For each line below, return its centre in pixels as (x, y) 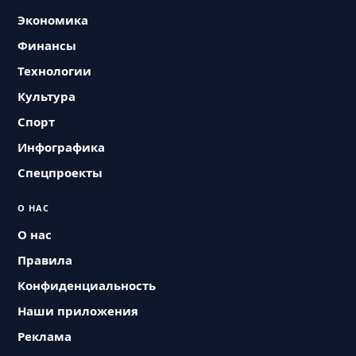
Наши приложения (78, 311)
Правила (45, 260)
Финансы (47, 45)
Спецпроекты (60, 172)
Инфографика (62, 147)
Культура (47, 96)
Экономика (53, 20)
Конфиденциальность (87, 285)
